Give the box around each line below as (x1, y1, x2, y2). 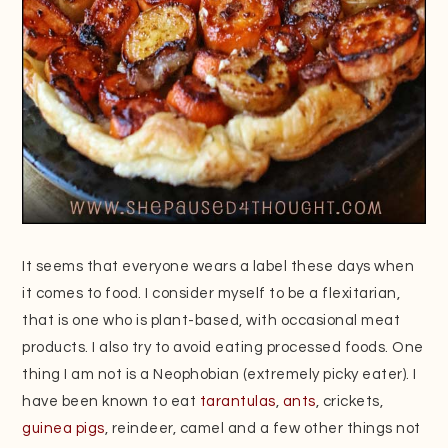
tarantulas (199, 393, 276, 409)
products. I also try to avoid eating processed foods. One (22, 339, 424, 355)
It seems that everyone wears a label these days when (22, 258, 415, 274)
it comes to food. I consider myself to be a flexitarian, (22, 285, 401, 301)
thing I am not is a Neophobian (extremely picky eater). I (22, 366, 417, 382)
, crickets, (315, 393, 384, 409)
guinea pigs (22, 420, 105, 436)
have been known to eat (22, 393, 200, 409)
